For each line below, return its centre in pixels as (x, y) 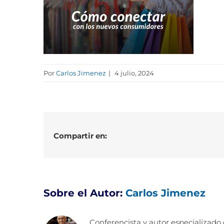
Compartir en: (80, 136)
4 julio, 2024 (133, 73)
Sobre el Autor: (84, 193)
